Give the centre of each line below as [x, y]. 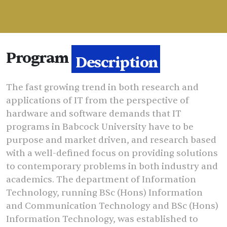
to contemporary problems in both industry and [112, 167]
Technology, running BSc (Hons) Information [104, 193]
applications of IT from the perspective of [98, 101]
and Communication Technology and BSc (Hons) [112, 206]
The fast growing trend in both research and [102, 88]
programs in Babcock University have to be [100, 127]
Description [117, 59]
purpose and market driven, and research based [111, 140]
